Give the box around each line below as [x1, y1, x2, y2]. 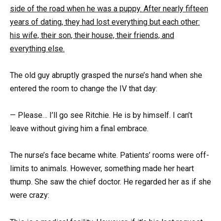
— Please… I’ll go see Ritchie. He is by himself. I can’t [10, 110, 192, 120]
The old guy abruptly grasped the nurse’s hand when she [10, 71, 202, 80]
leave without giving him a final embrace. [10, 124, 148, 134]
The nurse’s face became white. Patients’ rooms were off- [10, 150, 209, 160]
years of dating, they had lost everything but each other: [10, 17, 200, 27]
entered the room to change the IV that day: [10, 84, 157, 94]
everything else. [10, 43, 65, 53]
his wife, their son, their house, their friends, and [10, 30, 174, 40]
